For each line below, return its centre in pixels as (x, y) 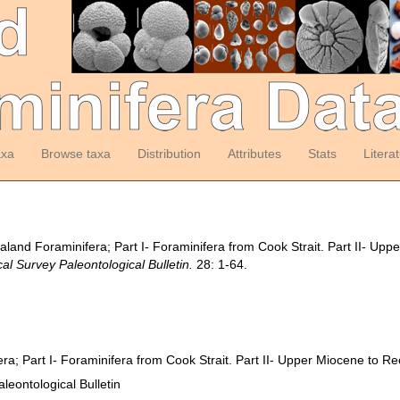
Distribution (169, 154)
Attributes (254, 154)
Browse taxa (75, 154)
